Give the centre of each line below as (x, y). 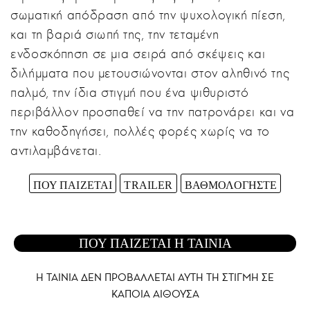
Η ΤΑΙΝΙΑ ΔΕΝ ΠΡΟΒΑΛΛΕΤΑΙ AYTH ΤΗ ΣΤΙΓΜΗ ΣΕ (155, 277)
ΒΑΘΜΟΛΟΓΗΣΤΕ (231, 185)
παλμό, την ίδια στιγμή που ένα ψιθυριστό (130, 92)
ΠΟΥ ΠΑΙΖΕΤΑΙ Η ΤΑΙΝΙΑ (155, 243)
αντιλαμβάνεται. (56, 150)
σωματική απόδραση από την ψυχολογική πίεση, (148, 15)
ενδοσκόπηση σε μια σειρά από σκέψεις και (138, 53)
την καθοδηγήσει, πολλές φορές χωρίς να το (140, 131)
